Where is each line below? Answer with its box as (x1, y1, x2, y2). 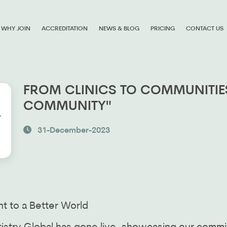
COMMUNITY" (23, 100, 111, 113)
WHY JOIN (1, 26, 31, 32)
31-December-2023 (37, 127, 110, 135)
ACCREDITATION (42, 26, 88, 32)
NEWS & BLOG (99, 26, 140, 32)
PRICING (150, 26, 175, 32)
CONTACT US (186, 26, 224, 32)
